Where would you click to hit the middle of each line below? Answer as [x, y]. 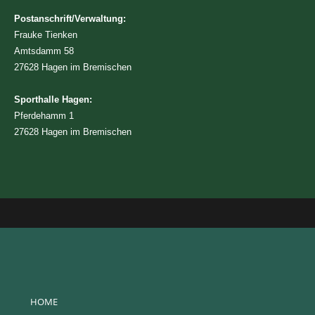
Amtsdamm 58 [44, 51]
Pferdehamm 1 [44, 115]
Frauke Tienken [46, 34]
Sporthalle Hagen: [53, 99]
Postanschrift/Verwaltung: [70, 18]
